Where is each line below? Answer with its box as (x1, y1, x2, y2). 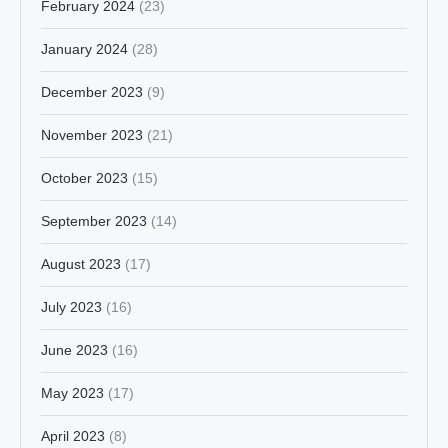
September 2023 (41, 212, 147, 229)
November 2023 (41, 126, 143, 143)
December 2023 (41, 83, 143, 100)
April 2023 (41, 427, 105, 444)
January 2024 (41, 40, 128, 57)
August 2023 (41, 255, 121, 272)
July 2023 (41, 298, 102, 315)
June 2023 (41, 341, 108, 358)
